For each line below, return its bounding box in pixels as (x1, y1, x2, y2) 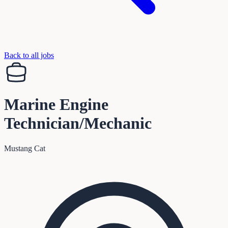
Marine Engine (4, 95, 108, 114)
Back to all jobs (4, 51, 54, 60)
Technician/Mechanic (4, 114, 152, 133)
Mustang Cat (4, 144, 45, 153)
